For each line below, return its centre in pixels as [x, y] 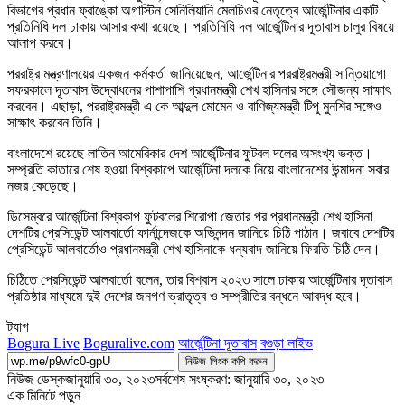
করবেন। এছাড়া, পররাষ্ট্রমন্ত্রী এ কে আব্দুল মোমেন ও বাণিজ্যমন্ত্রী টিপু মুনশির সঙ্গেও [194, 107]
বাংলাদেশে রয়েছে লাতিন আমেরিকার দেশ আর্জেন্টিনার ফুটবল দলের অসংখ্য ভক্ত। [190, 154]
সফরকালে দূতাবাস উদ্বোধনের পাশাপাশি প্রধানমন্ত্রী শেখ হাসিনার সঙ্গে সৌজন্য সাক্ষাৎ [199, 90]
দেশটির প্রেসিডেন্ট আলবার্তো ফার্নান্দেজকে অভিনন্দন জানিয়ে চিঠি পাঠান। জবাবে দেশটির [201, 233]
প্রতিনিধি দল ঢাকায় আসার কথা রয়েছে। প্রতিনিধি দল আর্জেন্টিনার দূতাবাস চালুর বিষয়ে [201, 27]
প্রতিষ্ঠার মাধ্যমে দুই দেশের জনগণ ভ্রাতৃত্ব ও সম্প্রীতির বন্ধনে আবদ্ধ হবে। [184, 297]
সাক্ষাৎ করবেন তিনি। [55, 123]
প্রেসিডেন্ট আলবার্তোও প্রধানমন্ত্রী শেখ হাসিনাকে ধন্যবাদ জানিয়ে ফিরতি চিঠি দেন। [194, 250]
